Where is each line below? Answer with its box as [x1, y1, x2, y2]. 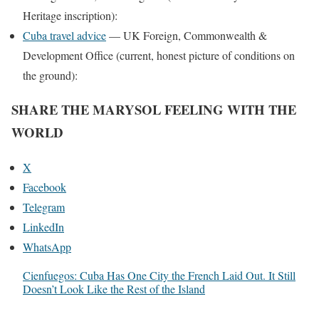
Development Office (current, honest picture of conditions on [23, 47, 295, 63]
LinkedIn [23, 219, 64, 235]
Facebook [23, 179, 66, 195]
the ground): [23, 67, 78, 83]
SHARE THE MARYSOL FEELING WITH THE [11, 100, 296, 120]
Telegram [23, 199, 65, 215]
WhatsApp [23, 239, 71, 255]
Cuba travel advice [23, 27, 106, 43]
